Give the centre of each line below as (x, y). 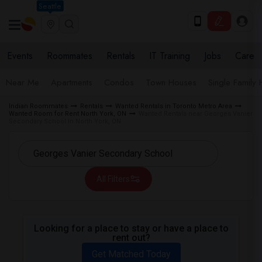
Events (20, 56)
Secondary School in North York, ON (65, 121)
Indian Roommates (38, 106)
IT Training (170, 56)
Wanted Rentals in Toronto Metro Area (174, 106)
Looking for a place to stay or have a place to (131, 228)
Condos (119, 82)
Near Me (23, 82)
